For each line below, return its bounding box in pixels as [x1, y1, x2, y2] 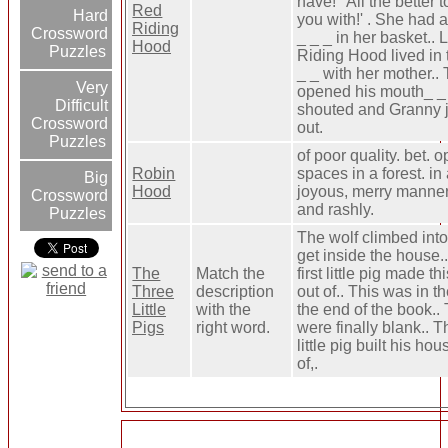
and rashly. [297, 201, 375, 219]
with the [196, 301, 252, 319]
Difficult [55, 97, 109, 115]
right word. [196, 319, 271, 337]
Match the [196, 265, 266, 283]
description [196, 283, 275, 301]
